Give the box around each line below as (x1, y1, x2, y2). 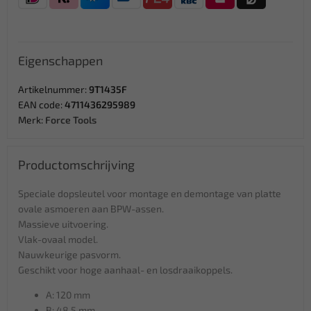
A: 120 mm (46, 288, 90, 301)
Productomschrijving (18, 156, 135, 172)
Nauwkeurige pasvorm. (18, 248, 121, 260)
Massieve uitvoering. (18, 217, 108, 230)
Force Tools (45, 113, 96, 126)
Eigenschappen (18, 52, 103, 68)
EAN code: (18, 98, 65, 110)
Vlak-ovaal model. (18, 233, 98, 245)
